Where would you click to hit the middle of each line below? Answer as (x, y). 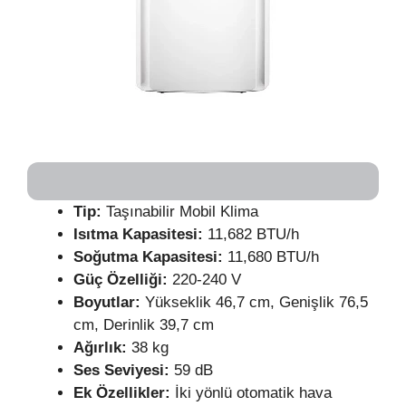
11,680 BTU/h (275, 256)
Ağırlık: (102, 347)
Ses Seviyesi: (124, 370)
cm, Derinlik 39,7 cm (146, 324)
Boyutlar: (109, 302)
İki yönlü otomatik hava (251, 392)
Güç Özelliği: (123, 279)
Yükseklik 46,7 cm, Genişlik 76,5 (256, 302)
